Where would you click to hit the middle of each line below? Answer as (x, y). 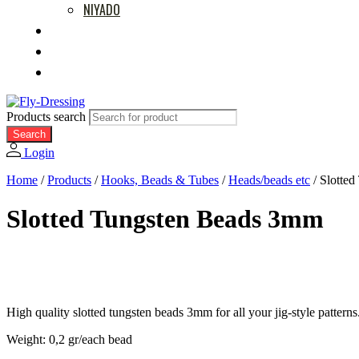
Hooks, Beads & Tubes (160, 180)
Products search (48, 117)
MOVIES (72, 30)
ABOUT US (79, 71)
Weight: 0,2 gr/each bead (69, 339)
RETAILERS (79, 50)
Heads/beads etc (269, 180)
